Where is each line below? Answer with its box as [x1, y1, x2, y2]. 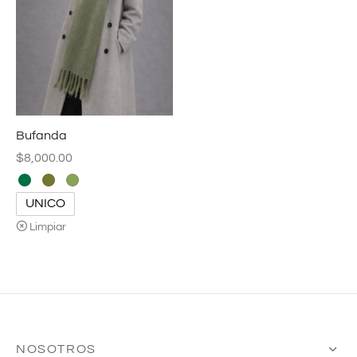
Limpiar [29, 220, 66, 233]
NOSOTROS [16, 343, 96, 355]
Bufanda [16, 129, 67, 143]
